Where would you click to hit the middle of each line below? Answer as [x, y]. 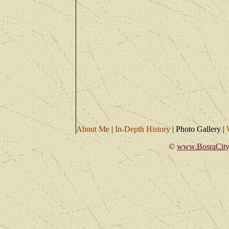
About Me [93, 129]
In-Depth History [143, 129]
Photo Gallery [198, 129]
